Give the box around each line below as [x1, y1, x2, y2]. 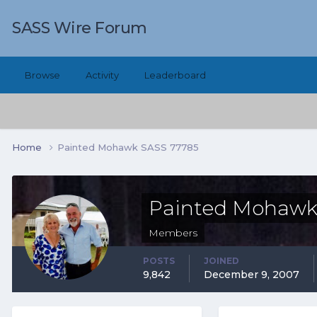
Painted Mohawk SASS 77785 [57, 141, 199, 153]
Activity [86, 69, 119, 81]
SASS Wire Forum [12, 18, 147, 38]
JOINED [204, 255, 239, 266]
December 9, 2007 [204, 267, 299, 281]
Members [149, 226, 197, 239]
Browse [25, 69, 60, 81]
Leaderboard [144, 69, 206, 81]
